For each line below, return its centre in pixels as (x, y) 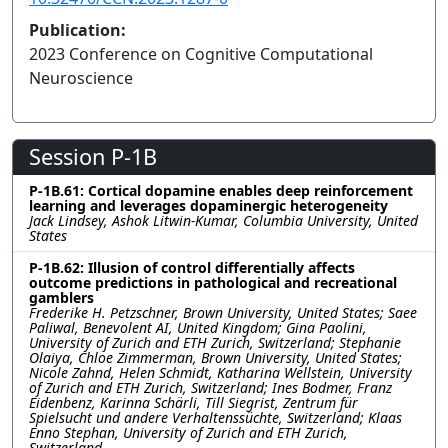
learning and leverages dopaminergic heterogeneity (208, 205)
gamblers (61, 297)
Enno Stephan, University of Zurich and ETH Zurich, (188, 432)
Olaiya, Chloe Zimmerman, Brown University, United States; (215, 357)
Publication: (77, 29)
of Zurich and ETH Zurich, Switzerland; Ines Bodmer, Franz (210, 387)
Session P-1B (93, 156)
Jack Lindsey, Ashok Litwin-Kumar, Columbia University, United (223, 220)
